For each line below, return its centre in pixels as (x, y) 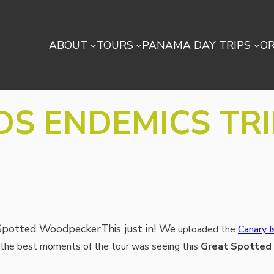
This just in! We (138, 229)
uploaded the (207, 230)
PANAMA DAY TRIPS (197, 45)
